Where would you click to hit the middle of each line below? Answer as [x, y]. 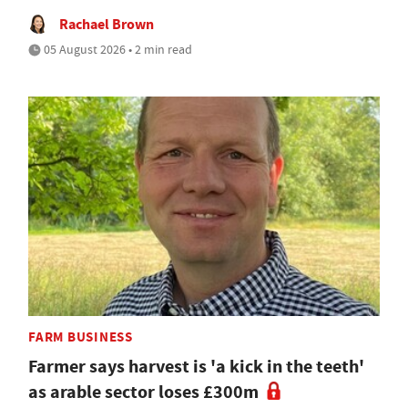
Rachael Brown [107, 24]
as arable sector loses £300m [143, 392]
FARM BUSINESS [81, 337]
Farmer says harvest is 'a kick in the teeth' [196, 366]
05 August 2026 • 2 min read [117, 49]
